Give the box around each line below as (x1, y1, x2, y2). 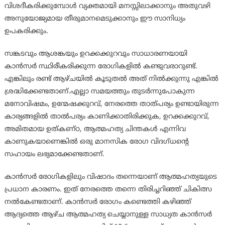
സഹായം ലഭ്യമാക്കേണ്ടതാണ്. (4, 150, 104, 159)
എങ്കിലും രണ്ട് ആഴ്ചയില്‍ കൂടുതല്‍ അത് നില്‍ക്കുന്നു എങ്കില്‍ (4, 75, 218, 84)
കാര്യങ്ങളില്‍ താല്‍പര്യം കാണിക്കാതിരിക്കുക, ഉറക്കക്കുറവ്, (4, 113, 209, 122)
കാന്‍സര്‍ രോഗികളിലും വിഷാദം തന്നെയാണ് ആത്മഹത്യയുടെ (4, 173, 217, 182)
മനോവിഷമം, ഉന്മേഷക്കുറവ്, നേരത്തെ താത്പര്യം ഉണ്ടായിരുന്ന (4, 100, 219, 109)
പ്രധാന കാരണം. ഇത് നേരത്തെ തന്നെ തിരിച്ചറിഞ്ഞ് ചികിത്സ (4, 185, 212, 194)
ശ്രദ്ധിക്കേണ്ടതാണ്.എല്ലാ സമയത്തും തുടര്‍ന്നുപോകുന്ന (4, 87, 195, 96)
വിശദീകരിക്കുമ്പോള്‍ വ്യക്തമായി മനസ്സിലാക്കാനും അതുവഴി (4, 2, 210, 11)
